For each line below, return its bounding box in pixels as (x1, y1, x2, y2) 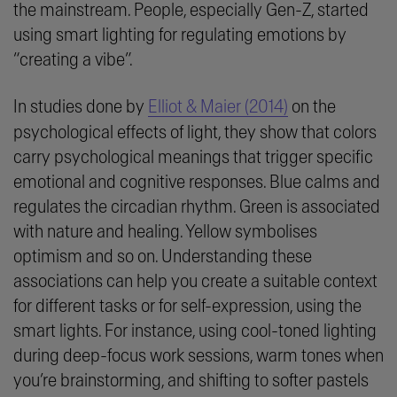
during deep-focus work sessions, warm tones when (13, 346, 384, 365)
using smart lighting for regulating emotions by (13, 26, 346, 44)
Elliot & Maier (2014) (148, 97, 288, 116)
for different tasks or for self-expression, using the (13, 297, 362, 315)
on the (288, 97, 336, 116)
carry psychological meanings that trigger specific (13, 148, 373, 167)
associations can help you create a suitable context (13, 272, 378, 291)
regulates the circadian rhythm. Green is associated (13, 198, 380, 216)
